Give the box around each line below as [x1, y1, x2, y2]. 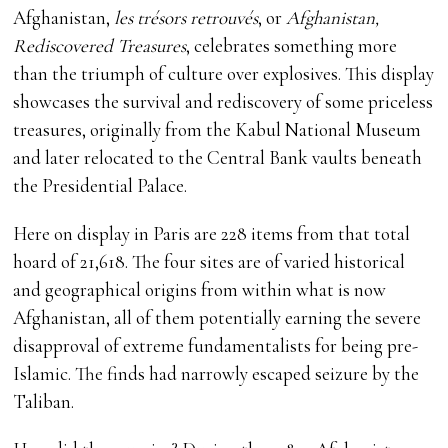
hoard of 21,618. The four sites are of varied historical [13, 250, 406, 274]
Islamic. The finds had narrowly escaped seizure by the [13, 362, 420, 386]
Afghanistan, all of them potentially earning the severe [13, 306, 422, 330]
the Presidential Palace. [13, 174, 188, 198]
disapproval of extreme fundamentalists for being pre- [13, 334, 419, 358]
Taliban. [13, 390, 75, 414]
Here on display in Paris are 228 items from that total [13, 222, 411, 246]
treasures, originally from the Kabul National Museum [13, 118, 422, 142]
